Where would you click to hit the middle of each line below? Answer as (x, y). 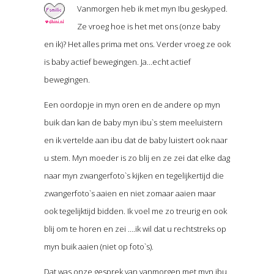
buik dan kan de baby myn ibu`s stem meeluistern (133, 122)
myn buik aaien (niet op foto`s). (98, 246)
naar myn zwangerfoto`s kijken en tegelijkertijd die (134, 175)
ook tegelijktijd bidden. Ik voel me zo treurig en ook (135, 211)
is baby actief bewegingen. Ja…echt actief (117, 61)
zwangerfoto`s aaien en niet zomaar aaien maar (130, 193)
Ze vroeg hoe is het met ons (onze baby (148, 26)
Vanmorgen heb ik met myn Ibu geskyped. (152, 8)
